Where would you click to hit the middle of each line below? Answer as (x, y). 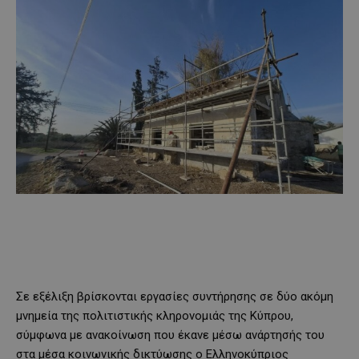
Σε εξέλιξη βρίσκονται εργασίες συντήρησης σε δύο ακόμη (175, 296)
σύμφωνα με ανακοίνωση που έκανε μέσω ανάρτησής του (170, 335)
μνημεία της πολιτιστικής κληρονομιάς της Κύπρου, (155, 315)
